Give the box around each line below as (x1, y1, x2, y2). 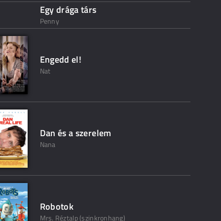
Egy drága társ (39, 3, 97, 16)
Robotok (39, 200, 74, 213)
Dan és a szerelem (39, 126, 111, 140)
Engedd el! (39, 53, 82, 66)
